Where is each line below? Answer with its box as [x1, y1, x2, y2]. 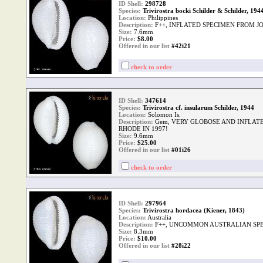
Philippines [146, 14, 178, 21]
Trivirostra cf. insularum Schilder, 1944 [143, 104, 254, 111]
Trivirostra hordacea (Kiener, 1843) [143, 207, 245, 214]
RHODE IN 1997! [119, 125, 168, 132]
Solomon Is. [146, 111, 181, 118]
